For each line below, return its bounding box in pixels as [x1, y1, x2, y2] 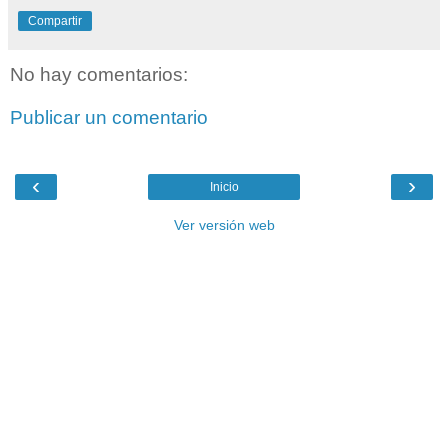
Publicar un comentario [10, 107, 208, 129]
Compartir [28, 13, 82, 28]
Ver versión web [173, 216, 275, 233]
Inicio [209, 179, 239, 194]
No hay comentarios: [10, 63, 188, 85]
